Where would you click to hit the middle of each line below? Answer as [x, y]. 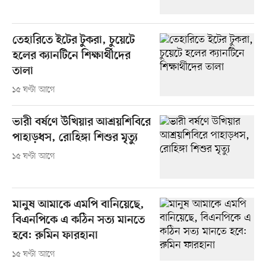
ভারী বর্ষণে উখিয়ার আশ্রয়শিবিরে [81, 123]
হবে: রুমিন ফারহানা [55, 236]
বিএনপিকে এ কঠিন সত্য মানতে [78, 220]
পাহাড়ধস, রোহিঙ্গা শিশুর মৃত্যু [75, 138]
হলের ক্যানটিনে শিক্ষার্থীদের [71, 56]
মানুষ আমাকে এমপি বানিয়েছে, [78, 205]
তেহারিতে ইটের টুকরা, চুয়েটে [73, 41]
